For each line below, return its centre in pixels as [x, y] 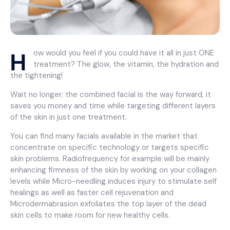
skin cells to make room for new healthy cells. [90, 215]
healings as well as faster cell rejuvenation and [92, 192]
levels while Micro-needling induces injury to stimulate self [113, 181]
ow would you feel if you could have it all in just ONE [124, 53]
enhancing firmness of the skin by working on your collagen [113, 170]
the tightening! [36, 75]
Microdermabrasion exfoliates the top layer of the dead [108, 204]
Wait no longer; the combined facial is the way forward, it [111, 94]
